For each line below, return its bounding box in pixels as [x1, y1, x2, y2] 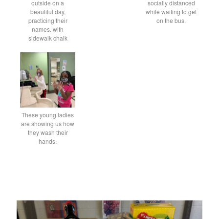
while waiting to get [146, 7, 197, 16]
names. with [32, 25, 64, 34]
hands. [39, 136, 57, 145]
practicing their [28, 16, 67, 25]
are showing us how [21, 119, 75, 128]
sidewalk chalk [28, 34, 67, 43]
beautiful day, [30, 7, 66, 16]
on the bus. [156, 16, 186, 25]
